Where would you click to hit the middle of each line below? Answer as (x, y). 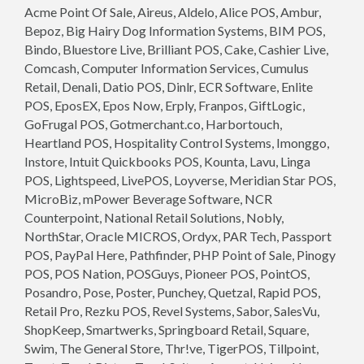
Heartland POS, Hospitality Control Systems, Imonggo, (177, 143)
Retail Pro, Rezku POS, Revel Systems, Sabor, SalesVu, (172, 311)
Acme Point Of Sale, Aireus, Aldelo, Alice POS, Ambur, (173, 12)
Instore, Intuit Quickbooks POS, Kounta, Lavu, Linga (167, 161)
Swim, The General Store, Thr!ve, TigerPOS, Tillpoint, (171, 348)
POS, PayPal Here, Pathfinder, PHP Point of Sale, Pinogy (180, 255)
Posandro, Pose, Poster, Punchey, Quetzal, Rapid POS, (172, 292)
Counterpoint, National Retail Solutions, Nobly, (154, 217)
